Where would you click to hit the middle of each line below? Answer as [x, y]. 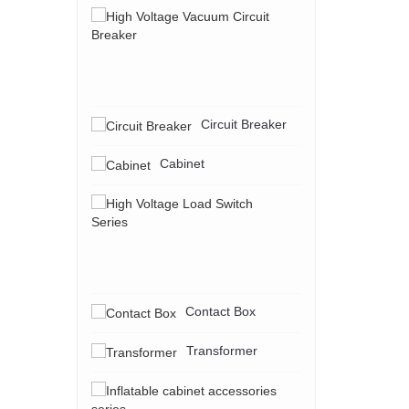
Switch [320, 255]
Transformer [221, 351]
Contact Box [220, 311]
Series [320, 272]
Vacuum [325, 50]
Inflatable [328, 390]
